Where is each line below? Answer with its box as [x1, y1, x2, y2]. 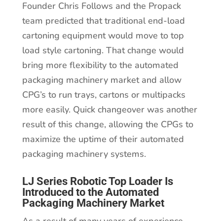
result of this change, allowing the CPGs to [22, 118, 193, 131]
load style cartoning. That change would [22, 44, 184, 57]
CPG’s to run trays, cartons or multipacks [22, 89, 185, 101]
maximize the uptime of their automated [22, 133, 184, 146]
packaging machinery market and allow [22, 74, 182, 86]
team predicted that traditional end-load [22, 15, 185, 27]
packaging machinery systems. [22, 148, 146, 160]
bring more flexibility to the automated [22, 59, 179, 72]
